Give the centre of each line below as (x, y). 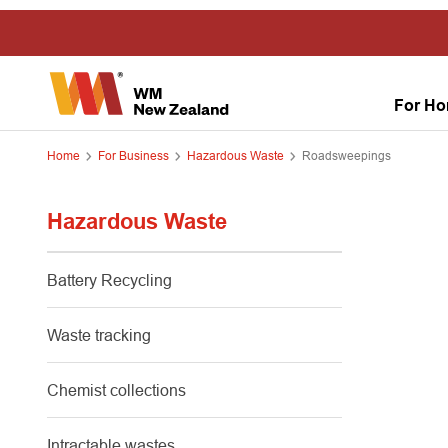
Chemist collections (116, 390)
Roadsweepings (346, 155)
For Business (133, 155)
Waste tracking (99, 335)
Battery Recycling (109, 280)
